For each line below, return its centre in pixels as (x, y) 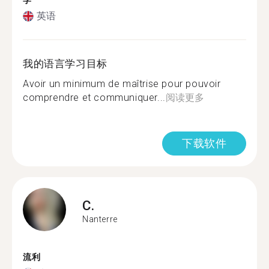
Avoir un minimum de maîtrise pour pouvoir (122, 84)
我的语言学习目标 (65, 64)
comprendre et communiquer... (94, 98)
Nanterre (100, 219)
